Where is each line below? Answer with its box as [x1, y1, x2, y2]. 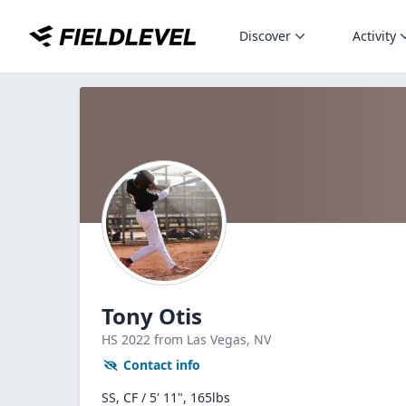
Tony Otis [101, 301, 202, 331]
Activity [353, 27, 396, 44]
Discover [239, 27, 291, 44]
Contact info [123, 356, 200, 373]
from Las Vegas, [154, 331, 254, 348]
